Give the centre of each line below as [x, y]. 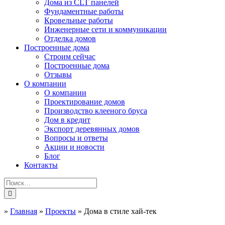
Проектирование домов [85, 102]
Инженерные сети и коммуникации [105, 29]
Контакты [41, 165]
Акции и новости [74, 147]
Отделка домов [70, 38]
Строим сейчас [70, 57]
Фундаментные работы [84, 11]
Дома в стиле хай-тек [120, 211]
